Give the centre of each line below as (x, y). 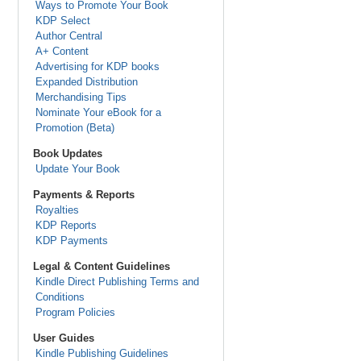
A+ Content (62, 51)
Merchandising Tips (81, 97)
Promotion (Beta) (75, 128)
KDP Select (62, 21)
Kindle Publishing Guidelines (102, 353)
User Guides (64, 338)
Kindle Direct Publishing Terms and (117, 282)
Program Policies (75, 312)
